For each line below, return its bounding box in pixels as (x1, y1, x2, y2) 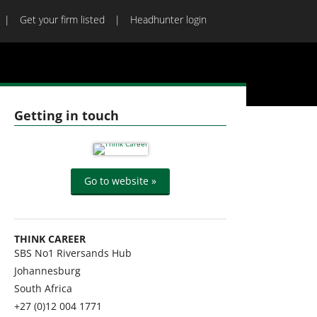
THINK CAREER (14, 232, 86, 246)
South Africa (14, 282, 72, 295)
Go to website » (84, 174, 156, 188)
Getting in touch (14, 107, 119, 124)
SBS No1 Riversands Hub (14, 246, 132, 260)
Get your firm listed (20, 13, 105, 26)
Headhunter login (130, 13, 207, 26)
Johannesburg (14, 264, 81, 277)
